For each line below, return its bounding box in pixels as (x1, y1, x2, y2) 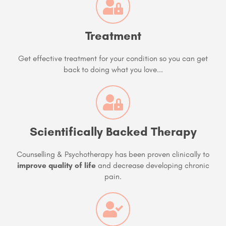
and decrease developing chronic (95, 160, 209, 171)
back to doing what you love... (63, 65, 163, 75)
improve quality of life (17, 160, 96, 171)
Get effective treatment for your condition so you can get (18, 53, 208, 64)
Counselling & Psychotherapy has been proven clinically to (17, 149, 209, 159)
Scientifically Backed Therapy (29, 124, 197, 139)
